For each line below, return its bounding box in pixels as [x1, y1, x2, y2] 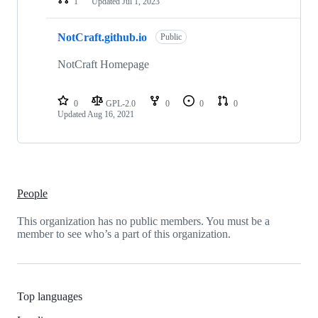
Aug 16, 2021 [87, 109, 134, 120]
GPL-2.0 [106, 99, 138, 109]
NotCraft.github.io [57, 31, 147, 43]
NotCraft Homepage [57, 58, 149, 71]
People [17, 187, 48, 199]
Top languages [17, 290, 82, 303]
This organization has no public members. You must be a [17, 214, 270, 227]
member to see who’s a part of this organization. [17, 227, 231, 240]
